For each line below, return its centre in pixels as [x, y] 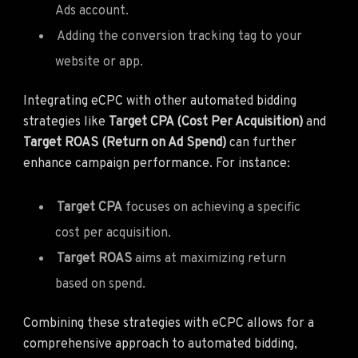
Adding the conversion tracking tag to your [179, 36]
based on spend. [100, 284]
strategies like [66, 122]
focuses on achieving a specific [211, 207]
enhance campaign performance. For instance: [157, 163]
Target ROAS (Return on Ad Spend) [125, 143]
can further [261, 143]
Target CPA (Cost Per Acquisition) [206, 122]
